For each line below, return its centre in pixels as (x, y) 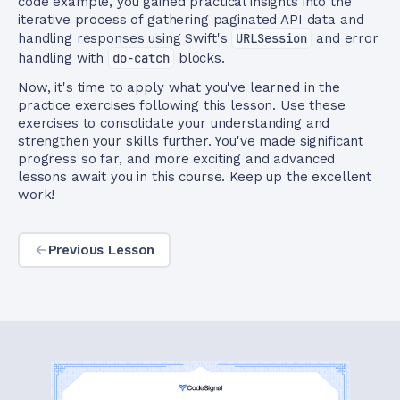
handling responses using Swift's (125, 38)
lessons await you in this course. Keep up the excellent (195, 177)
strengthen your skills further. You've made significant (191, 141)
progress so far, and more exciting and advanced (177, 159)
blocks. (199, 58)
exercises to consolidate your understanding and (174, 123)
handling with (63, 58)
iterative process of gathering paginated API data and (191, 20)
